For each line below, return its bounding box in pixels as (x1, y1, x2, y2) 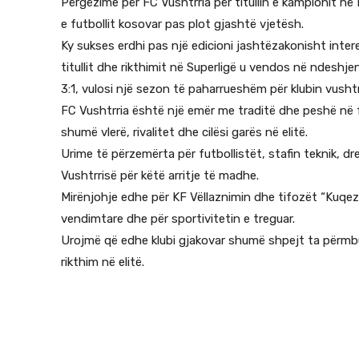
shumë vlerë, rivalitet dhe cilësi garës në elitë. (61, 125, 308, 139)
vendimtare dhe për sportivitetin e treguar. (61, 212, 295, 226)
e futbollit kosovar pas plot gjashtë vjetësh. (61, 17, 304, 31)
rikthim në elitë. (61, 255, 144, 269)
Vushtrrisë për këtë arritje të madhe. (61, 168, 259, 183)
